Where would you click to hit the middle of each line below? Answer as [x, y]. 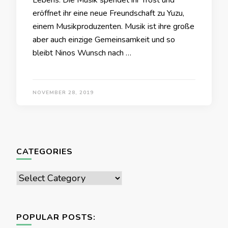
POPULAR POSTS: [56, 217]
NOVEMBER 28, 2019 [63, 93]
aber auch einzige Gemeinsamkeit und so [104, 40]
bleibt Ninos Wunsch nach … [82, 53]
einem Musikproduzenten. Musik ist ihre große [113, 26]
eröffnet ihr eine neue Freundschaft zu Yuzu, [108, 13]
